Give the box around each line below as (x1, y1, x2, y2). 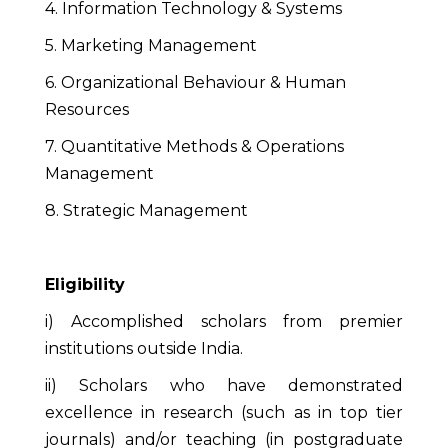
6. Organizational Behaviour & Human (45, 73, 346, 93)
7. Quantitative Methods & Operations (45, 137, 344, 157)
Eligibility (45, 275, 125, 295)
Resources (45, 100, 129, 120)
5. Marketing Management (45, 36, 257, 56)
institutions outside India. (45, 339, 243, 359)
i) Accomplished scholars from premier (45, 312, 403, 332)
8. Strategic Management (45, 201, 248, 221)
